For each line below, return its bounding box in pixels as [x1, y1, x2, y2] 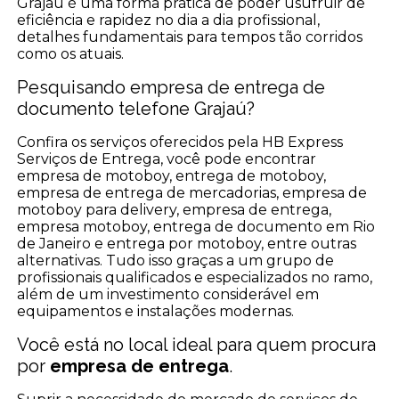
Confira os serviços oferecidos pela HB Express [17, 134, 344, 151]
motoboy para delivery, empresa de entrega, [17, 201, 332, 219]
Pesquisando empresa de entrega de [17, 77, 326, 99]
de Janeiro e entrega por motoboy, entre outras [17, 235, 357, 253]
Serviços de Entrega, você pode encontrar [17, 151, 317, 168]
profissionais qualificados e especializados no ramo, [17, 269, 373, 287]
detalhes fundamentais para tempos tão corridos [17, 28, 363, 46]
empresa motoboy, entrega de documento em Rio [17, 218, 376, 236]
